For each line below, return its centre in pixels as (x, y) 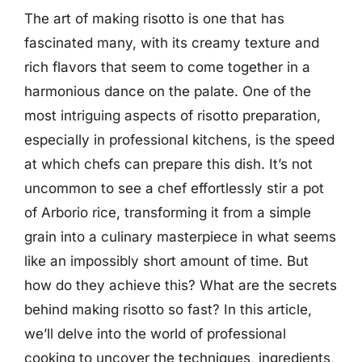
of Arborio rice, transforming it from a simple (168, 212)
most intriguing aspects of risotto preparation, (173, 115)
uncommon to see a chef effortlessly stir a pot (174, 188)
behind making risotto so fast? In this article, (168, 309)
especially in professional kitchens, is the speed (179, 139)
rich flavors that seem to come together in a (167, 67)
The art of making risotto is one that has (154, 18)
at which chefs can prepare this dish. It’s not (168, 164)
